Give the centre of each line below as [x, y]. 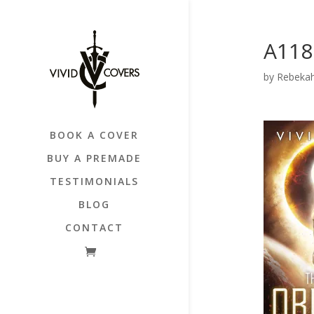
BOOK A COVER [94, 135]
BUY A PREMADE [94, 158]
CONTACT [94, 227]
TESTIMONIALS [94, 181]
